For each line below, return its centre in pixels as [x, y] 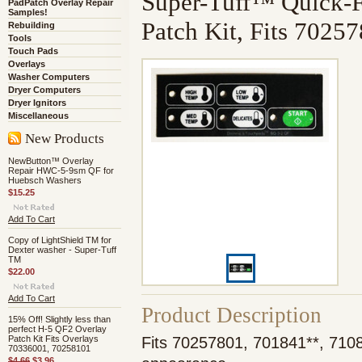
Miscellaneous [38, 116]
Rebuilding [32, 25]
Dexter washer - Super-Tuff [62, 250]
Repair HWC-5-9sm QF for [61, 170]
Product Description [232, 315]
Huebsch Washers [45, 180]
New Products [65, 138]
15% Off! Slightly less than [59, 319]
